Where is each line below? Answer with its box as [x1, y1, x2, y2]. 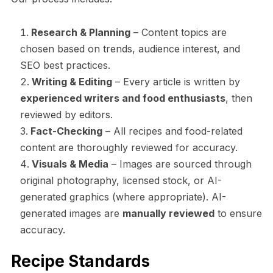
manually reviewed [122, 207, 214, 219]
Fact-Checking [30, 124, 102, 137]
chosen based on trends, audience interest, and [19, 42, 240, 55]
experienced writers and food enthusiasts [19, 91, 225, 104]
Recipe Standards [10, 251, 150, 271]
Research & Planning [30, 26, 130, 38]
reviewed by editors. [19, 108, 113, 121]
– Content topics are [130, 26, 227, 38]
